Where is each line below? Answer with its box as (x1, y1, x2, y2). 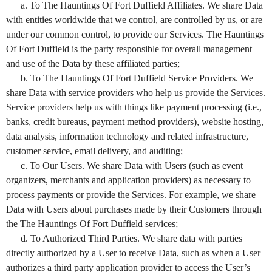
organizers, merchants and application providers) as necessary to (6, 174, 251, 185)
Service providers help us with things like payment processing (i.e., (6, 101, 262, 112)
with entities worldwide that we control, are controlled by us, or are (6, 14, 262, 25)
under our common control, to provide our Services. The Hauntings (6, 29, 263, 39)
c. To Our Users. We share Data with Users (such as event (21, 160, 243, 171)
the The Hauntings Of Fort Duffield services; (6, 218, 178, 229)
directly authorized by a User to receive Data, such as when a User (6, 247, 260, 258)
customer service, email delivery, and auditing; (6, 145, 183, 156)
